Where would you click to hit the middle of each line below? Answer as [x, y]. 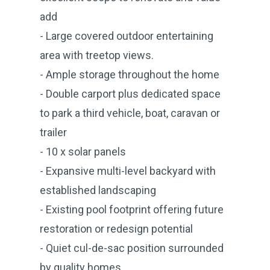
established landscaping [98, 190]
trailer [53, 132]
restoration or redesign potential [116, 228]
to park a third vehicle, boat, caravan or [130, 113]
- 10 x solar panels [83, 151]
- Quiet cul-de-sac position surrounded [132, 248]
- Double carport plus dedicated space [130, 93]
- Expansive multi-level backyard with [128, 171]
